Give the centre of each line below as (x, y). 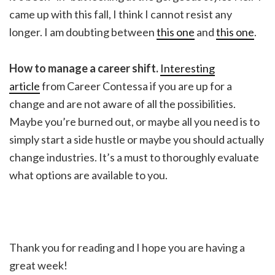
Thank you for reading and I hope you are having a (127, 248)
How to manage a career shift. (84, 68)
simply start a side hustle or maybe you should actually (137, 140)
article (25, 86)
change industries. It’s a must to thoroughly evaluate (134, 157)
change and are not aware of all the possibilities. (122, 104)
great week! (38, 265)
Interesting (188, 68)
